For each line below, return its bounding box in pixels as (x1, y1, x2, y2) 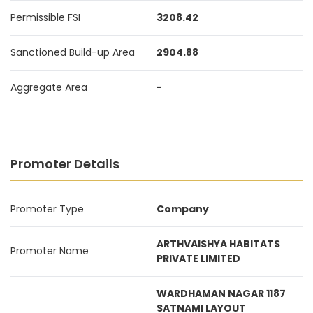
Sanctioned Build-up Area (10, 45, 135, 59)
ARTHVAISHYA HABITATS (156, 237, 280, 251)
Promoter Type (10, 202, 84, 216)
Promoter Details (10, 155, 119, 173)
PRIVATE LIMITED (156, 252, 240, 265)
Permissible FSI (10, 10, 80, 24)
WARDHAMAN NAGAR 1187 (156, 286, 286, 300)
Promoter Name (10, 244, 89, 258)
